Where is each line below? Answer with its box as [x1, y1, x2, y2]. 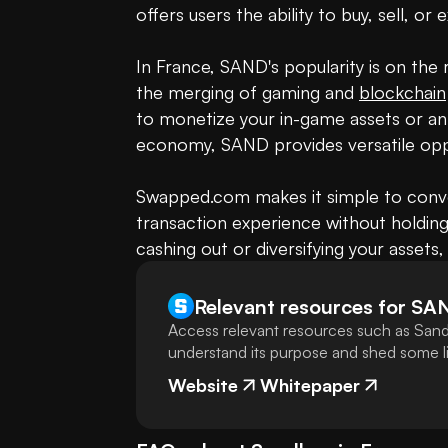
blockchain [359, 81, 446, 104]
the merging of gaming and [136, 81, 359, 104]
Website [168, 374, 238, 397]
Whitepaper [260, 374, 360, 397]
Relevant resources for [194, 293, 406, 319]
